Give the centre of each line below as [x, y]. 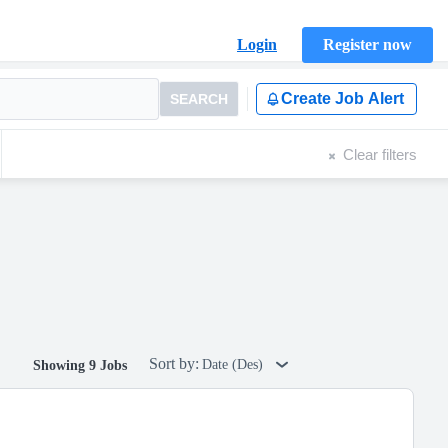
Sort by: [174, 363]
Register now [367, 44]
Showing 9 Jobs [80, 365]
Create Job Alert [342, 98]
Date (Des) [234, 364]
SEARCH [199, 99]
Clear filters [380, 154]
